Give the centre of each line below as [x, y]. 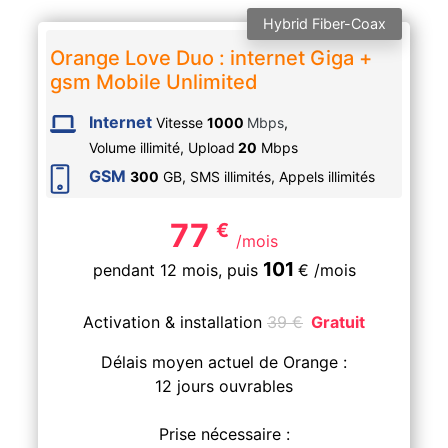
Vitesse [181, 122]
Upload [211, 147]
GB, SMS [191, 177]
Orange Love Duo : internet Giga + [210, 57]
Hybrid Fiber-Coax [325, 23]
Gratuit [338, 321]
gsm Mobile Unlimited [153, 81]
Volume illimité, [138, 147]
